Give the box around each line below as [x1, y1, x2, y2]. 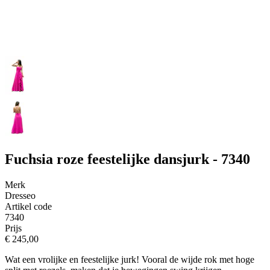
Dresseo [5, 190, 36, 201]
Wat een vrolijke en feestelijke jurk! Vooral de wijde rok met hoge [5, 254, 254, 265]
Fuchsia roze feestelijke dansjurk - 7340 [5, 151, 250, 167]
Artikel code [5, 201, 52, 212]
